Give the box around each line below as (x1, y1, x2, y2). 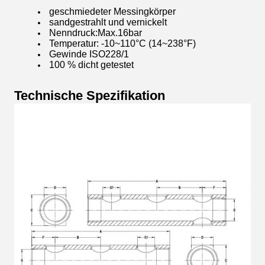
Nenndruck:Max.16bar (49, 28, 142, 38)
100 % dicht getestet (49, 60, 134, 70)
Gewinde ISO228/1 (49, 49, 129, 59)
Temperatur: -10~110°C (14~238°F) (49, 38, 196, 49)
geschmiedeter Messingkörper (49, 7, 176, 17)
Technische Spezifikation (14, 88, 165, 103)
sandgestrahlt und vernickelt (49, 17, 167, 27)
